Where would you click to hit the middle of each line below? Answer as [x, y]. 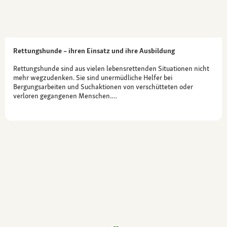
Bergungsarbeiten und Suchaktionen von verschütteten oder [103, 86]
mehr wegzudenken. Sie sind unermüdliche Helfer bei [93, 77]
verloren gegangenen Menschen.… [65, 96]
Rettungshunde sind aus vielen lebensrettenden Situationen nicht [111, 68]
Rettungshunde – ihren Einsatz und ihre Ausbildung [94, 50]
